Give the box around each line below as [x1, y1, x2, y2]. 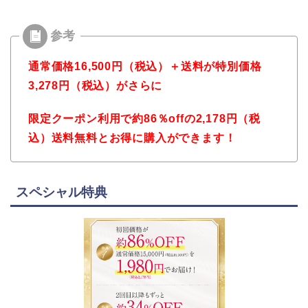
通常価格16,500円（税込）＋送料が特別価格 [28, 60, 262, 72]
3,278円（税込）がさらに [28, 79, 163, 91]
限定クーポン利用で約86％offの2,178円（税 [28, 112, 261, 124]
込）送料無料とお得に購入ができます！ [28, 131, 236, 144]
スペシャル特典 [16, 184, 107, 199]
